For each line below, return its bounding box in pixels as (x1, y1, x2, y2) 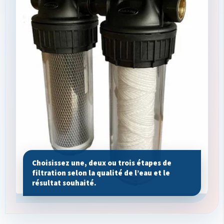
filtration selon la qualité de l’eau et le (32, 167, 170, 177)
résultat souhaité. (32, 177, 96, 187)
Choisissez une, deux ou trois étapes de (32, 157, 171, 167)
